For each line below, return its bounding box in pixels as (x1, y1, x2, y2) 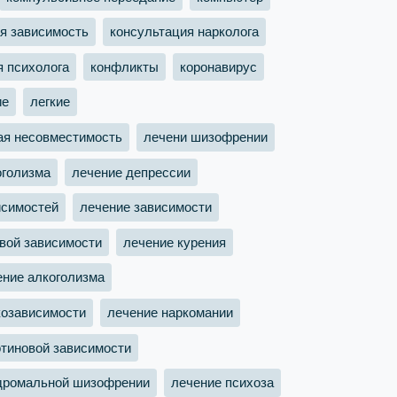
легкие (30, 94, 70, 110)
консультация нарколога (110, 24, 259, 40)
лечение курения (123, 234, 226, 250)
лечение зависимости (80, 199, 212, 215)
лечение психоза (171, 374, 274, 390)
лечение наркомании (107, 304, 233, 320)
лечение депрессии (72, 164, 191, 180)
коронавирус (180, 58, 257, 74)
